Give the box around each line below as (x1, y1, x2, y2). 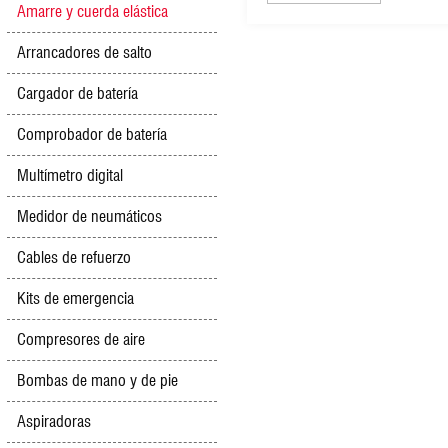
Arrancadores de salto (17, 43, 152, 62)
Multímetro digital (17, 166, 123, 185)
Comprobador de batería (17, 125, 167, 144)
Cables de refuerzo (17, 248, 131, 267)
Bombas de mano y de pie (17, 371, 178, 390)
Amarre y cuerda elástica (17, 2, 168, 21)
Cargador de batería (17, 84, 138, 103)
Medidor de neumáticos (17, 207, 162, 226)
